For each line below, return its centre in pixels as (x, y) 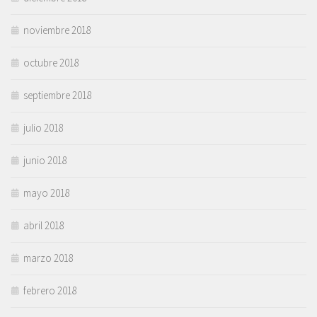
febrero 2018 (50, 290)
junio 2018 (45, 160)
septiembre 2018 (58, 95)
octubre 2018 (51, 62)
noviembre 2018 (57, 30)
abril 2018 (44, 225)
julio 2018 (44, 127)
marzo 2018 (48, 258)
